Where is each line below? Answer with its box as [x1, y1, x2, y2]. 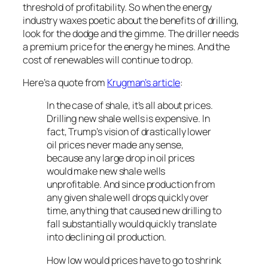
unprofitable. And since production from [47, 178, 216, 191]
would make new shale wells [47, 165, 166, 178]
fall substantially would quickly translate [47, 217, 217, 231]
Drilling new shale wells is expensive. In [47, 112, 210, 126]
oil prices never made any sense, [47, 138, 184, 152]
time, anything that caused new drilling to [47, 204, 221, 218]
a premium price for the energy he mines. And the [23, 39, 230, 53]
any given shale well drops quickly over [47, 191, 209, 205]
